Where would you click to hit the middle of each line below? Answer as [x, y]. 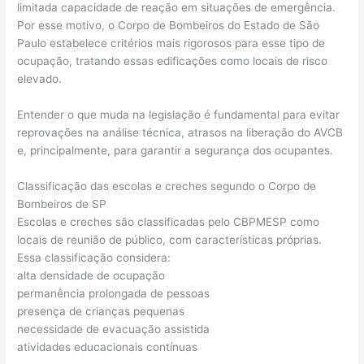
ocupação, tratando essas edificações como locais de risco [173, 61]
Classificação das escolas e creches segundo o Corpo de [167, 186]
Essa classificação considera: [94, 257]
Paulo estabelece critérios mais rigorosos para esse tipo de [171, 43]
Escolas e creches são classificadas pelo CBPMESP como [169, 221]
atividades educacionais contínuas [108, 347]
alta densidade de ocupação [91, 275]
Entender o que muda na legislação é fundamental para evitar [179, 114]
